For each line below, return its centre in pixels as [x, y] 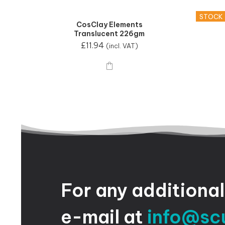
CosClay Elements [109, 25]
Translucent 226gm [109, 34]
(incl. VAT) [122, 46]
